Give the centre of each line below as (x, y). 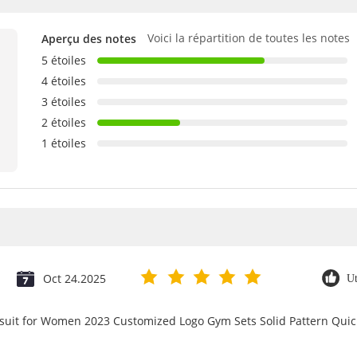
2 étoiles (64, 122)
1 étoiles (64, 143)
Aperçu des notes (89, 38)
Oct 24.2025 (75, 279)
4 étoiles (64, 81)
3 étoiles (64, 102)
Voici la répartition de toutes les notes (249, 38)
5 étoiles (64, 60)
